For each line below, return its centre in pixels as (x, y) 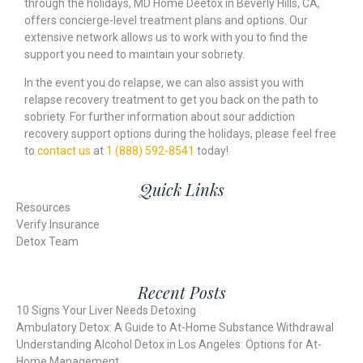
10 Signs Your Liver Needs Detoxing (106, 310)
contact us (64, 151)
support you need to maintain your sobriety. (136, 54)
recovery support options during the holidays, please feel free (180, 134)
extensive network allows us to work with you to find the (166, 37)
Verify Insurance (58, 224)
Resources (43, 207)
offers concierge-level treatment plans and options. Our (166, 20)
